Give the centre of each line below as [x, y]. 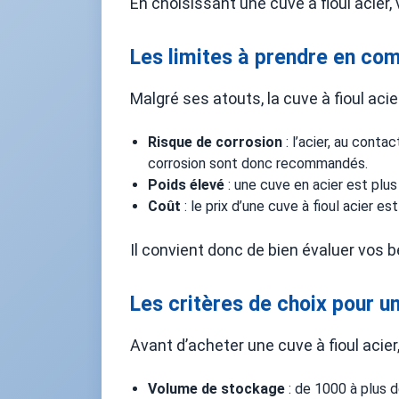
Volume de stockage [216, 389]
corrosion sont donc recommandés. [258, 163]
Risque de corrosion [215, 142]
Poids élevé [186, 185]
